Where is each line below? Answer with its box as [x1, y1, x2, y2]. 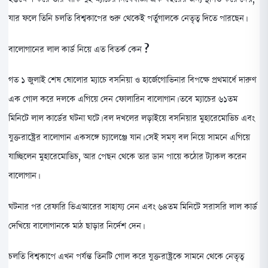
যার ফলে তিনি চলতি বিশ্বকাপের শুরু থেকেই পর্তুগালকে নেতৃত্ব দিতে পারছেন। [8, 11, 246, 25]
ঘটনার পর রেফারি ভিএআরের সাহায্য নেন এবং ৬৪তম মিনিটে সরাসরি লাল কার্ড [8, 199, 257, 213]
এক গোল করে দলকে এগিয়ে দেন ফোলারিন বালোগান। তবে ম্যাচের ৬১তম [8, 92, 237, 106]
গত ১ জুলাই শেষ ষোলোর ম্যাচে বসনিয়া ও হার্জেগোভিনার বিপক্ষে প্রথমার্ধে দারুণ [8, 73, 257, 87]
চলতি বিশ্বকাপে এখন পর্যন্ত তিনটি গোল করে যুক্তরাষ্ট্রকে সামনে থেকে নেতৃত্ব [8, 249, 244, 263]
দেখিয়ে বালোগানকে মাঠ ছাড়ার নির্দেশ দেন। [8, 218, 143, 232]
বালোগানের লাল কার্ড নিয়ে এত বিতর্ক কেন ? [8, 42, 152, 56]
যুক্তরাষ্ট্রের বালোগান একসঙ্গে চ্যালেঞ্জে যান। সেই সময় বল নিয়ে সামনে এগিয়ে [8, 130, 250, 144]
